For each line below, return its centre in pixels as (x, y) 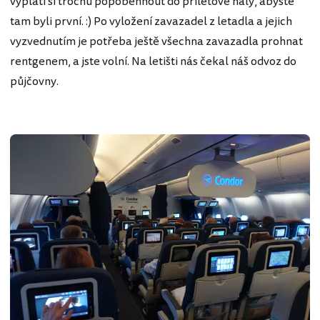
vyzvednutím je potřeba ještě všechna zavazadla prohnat (156, 41)
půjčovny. (35, 81)
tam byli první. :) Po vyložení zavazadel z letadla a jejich (151, 21)
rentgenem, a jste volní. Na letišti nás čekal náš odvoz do (153, 61)
